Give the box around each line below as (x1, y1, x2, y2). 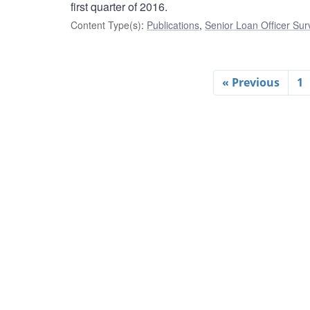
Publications (147, 18, 199, 33)
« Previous (221, 75, 280, 91)
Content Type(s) (71, 18, 141, 33)
